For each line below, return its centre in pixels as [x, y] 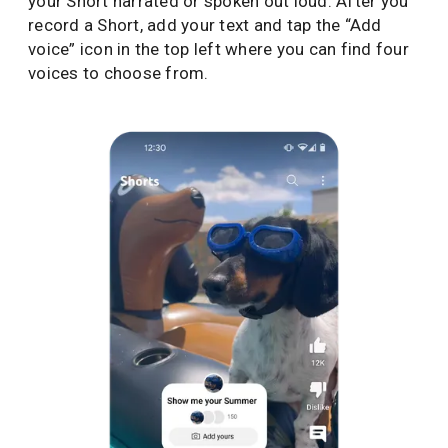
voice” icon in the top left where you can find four [218, 49]
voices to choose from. [118, 73]
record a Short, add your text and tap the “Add [205, 25]
